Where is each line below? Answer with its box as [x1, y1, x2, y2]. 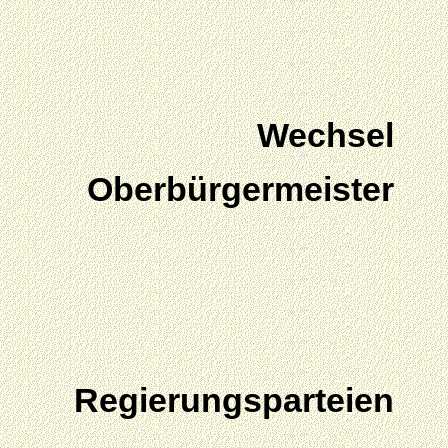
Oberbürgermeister [87, 171, 394, 208]
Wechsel [257, 117, 394, 154]
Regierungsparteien [74, 382, 394, 419]
